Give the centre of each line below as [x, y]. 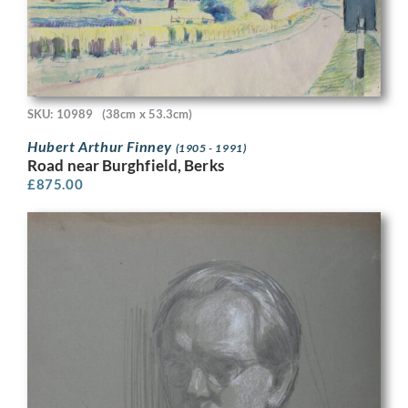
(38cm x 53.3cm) [148, 114]
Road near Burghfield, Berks [126, 165]
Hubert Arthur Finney [102, 146]
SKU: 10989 [60, 114]
